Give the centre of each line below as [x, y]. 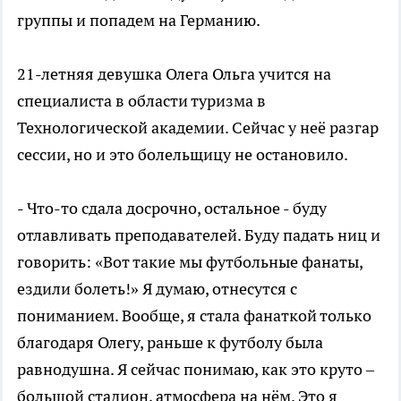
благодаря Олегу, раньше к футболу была [170, 342]
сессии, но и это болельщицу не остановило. [183, 154]
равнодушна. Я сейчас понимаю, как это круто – [196, 369]
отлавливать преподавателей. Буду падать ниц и [199, 235]
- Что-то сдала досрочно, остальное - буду [172, 208]
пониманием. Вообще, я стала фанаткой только [194, 315]
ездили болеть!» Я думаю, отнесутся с [157, 288]
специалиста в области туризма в [141, 100]
